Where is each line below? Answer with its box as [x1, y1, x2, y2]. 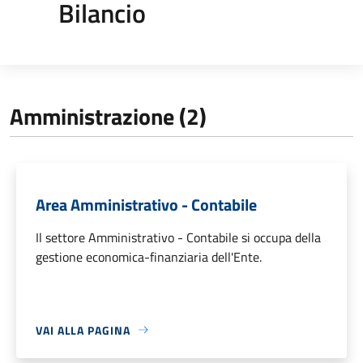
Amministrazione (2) [10, 98, 207, 134]
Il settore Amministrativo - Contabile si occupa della [36, 227, 321, 247]
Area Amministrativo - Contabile [36, 191, 257, 217]
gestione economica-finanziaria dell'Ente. [36, 246, 262, 267]
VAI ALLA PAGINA [36, 321, 130, 339]
